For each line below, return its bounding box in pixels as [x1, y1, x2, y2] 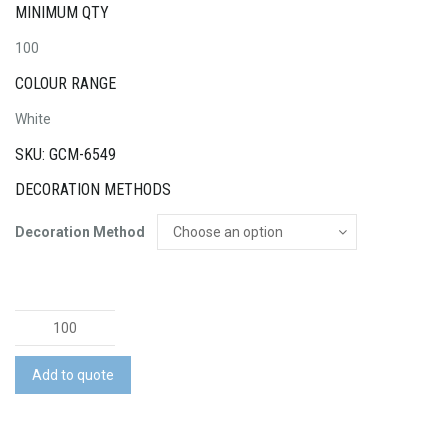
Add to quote [32, 366, 114, 383]
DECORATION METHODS [15, 180, 171, 200]
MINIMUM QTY [15, 2, 109, 22]
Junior [14, 360, 57, 377]
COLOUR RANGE [15, 73, 116, 93]
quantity [14, 408, 68, 425]
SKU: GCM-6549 [15, 144, 116, 164]
